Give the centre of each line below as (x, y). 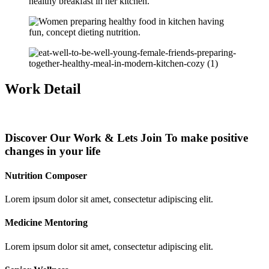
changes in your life (53, 151)
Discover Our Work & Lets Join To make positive (126, 138)
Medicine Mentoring (46, 223)
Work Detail (43, 89)
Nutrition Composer (46, 175)
